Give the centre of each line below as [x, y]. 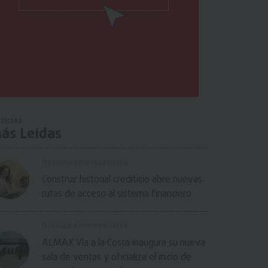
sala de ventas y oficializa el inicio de [116, 258]
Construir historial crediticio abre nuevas [122, 180]
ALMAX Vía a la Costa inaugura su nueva [123, 244]
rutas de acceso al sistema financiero [116, 195]
